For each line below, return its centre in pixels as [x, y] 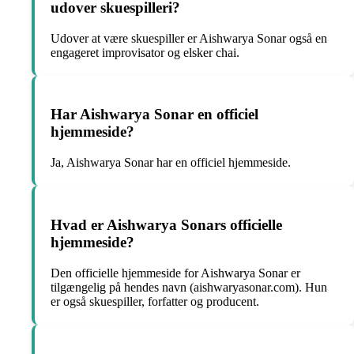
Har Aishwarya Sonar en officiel [154, 115]
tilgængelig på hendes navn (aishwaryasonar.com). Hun [189, 287]
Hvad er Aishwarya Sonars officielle [166, 224]
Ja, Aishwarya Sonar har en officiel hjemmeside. [171, 163]
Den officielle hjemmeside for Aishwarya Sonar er [175, 273]
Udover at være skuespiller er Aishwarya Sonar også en [189, 38]
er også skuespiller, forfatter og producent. [155, 301]
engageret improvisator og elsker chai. [145, 52]
